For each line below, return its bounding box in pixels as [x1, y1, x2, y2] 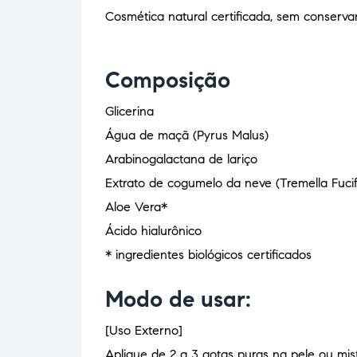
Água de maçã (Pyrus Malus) [105, 127, 269, 143]
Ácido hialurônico [105, 223, 202, 239]
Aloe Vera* [105, 199, 167, 215]
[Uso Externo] [105, 323, 182, 339]
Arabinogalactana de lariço [105, 151, 257, 167]
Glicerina [105, 104, 154, 120]
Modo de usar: [105, 285, 251, 314]
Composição [105, 66, 230, 95]
